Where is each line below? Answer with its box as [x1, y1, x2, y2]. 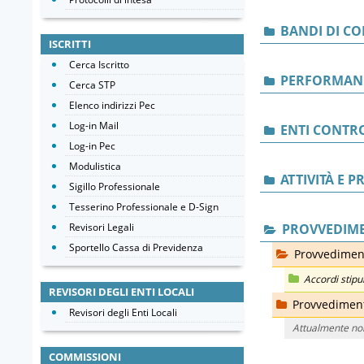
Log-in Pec [69, 139, 115, 153]
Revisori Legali [69, 220, 134, 234]
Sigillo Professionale [69, 180, 160, 193]
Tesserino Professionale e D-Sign [69, 200, 219, 214]
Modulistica [69, 159, 121, 173]
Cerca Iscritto [69, 58, 129, 71]
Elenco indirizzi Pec [69, 98, 155, 112]
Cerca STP [69, 78, 115, 92]
